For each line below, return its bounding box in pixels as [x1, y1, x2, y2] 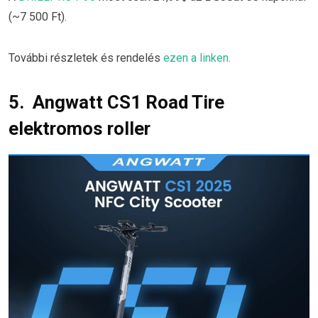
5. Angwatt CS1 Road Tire [9, 92, 224, 114]
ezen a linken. [163, 51, 231, 65]
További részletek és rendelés [9, 51, 163, 65]
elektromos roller [9, 118, 150, 140]
